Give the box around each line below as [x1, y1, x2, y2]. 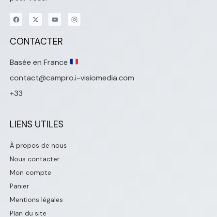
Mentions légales [10, 195, 63, 204]
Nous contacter [10, 154, 60, 163]
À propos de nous [10, 140, 67, 150]
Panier [10, 181, 29, 190]
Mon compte [10, 168, 51, 177]
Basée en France [10, 57, 70, 67]
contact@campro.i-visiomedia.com [10, 72, 134, 83]
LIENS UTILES [10, 118, 63, 130]
